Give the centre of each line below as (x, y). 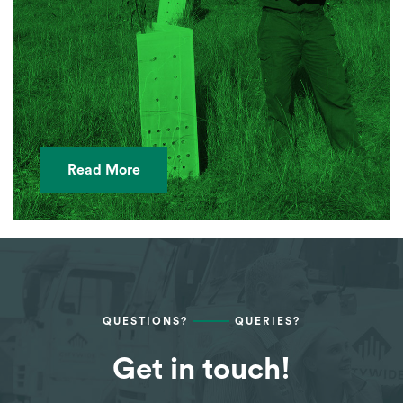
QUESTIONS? (145, 321)
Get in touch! (201, 369)
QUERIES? (268, 321)
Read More (104, 170)
